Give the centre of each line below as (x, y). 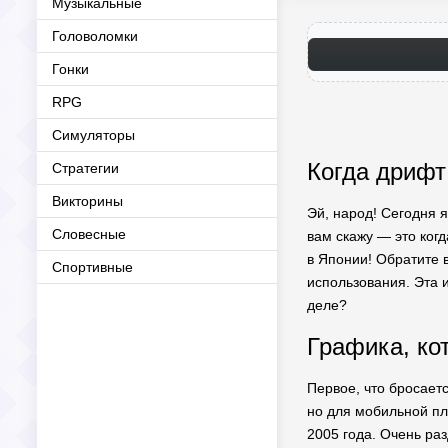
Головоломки (95, 36)
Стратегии (85, 168)
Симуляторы (93, 135)
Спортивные (92, 267)
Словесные (89, 234)
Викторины (87, 201)
